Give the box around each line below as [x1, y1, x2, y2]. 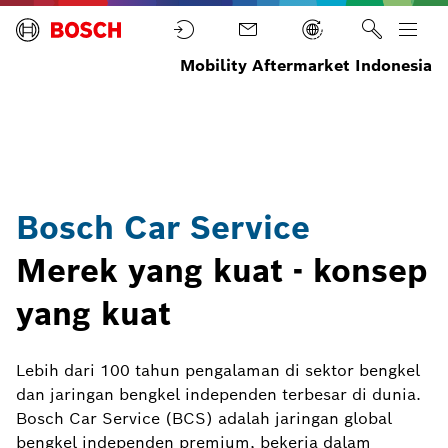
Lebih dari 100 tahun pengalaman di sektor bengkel [16, 360, 420, 381]
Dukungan [58, 119, 116, 134]
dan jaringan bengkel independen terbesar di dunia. [16, 384, 421, 405]
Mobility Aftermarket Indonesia [180, 55, 432, 76]
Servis [58, 83, 94, 98]
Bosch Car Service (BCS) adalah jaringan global [16, 408, 392, 429]
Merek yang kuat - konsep [16, 250, 428, 291]
